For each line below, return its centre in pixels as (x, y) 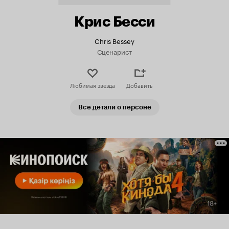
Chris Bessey (114, 40)
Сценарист (114, 51)
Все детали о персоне (114, 107)
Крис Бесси (114, 21)
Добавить (139, 85)
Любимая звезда (92, 85)
